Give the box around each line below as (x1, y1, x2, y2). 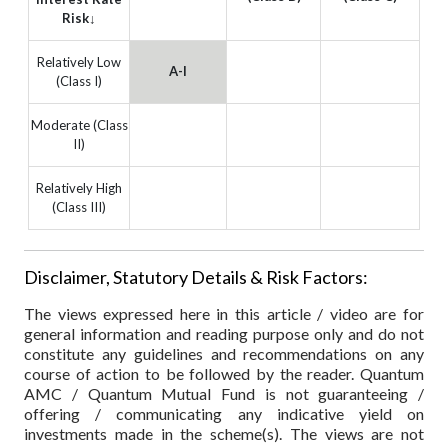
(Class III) (52, 199, 106, 216)
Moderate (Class (30, 117, 128, 134)
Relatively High (36, 180, 122, 197)
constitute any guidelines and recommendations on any (24, 343, 424, 363)
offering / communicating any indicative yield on (24, 403, 424, 423)
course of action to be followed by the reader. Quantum (24, 363, 424, 383)
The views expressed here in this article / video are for (24, 303, 424, 323)
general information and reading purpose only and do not (24, 323, 424, 343)
